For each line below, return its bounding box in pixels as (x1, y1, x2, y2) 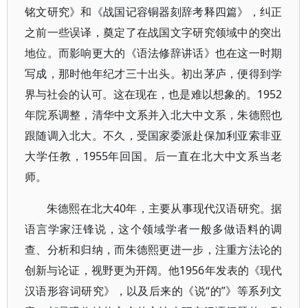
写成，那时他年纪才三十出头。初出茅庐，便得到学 (25, 66, 283, 81)
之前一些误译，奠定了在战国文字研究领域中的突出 (25, 25, 283, 40)
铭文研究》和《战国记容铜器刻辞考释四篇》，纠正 (25, 4, 283, 19)
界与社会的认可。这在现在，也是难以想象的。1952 (25, 87, 283, 102)
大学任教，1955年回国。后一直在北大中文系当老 (25, 148, 283, 164)
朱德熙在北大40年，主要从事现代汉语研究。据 (47, 201, 283, 216)
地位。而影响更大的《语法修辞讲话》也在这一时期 (25, 45, 283, 60)
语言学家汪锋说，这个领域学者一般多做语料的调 (25, 221, 283, 236)
